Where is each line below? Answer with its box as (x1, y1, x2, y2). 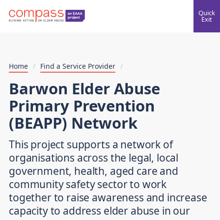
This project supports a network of (9, 137, 173, 152)
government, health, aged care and (9, 164, 178, 178)
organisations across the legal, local (9, 151, 179, 165)
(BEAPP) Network (9, 112, 137, 133)
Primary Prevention (9, 95, 155, 116)
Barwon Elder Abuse (9, 78, 160, 99)
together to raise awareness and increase (9, 191, 207, 205)
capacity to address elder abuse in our (9, 204, 191, 218)
